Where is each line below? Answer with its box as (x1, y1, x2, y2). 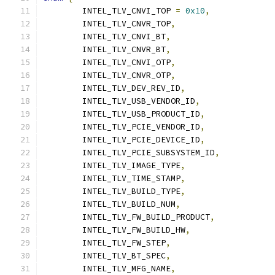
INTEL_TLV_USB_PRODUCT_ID (82, 109, 200, 119)
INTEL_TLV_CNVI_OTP (82, 57, 171, 68)
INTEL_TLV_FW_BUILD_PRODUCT (82, 212, 210, 222)
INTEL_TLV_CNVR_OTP (82, 70, 171, 80)
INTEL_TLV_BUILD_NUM (82, 199, 176, 209)
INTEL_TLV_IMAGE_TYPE (82, 160, 180, 171)
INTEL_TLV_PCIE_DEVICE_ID (82, 134, 200, 145)
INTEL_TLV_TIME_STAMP (82, 173, 180, 184)
